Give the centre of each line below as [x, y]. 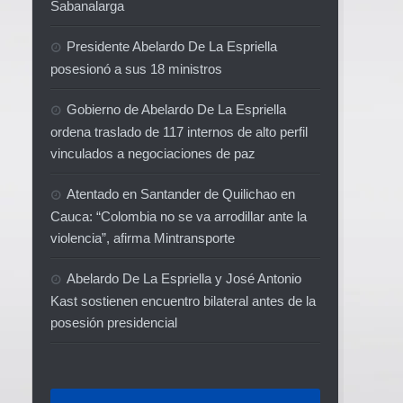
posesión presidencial [114, 322]
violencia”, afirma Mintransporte [143, 237]
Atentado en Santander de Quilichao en [181, 193]
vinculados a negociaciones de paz [153, 153]
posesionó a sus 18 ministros [136, 68]
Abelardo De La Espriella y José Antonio [184, 278]
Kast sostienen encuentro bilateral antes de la [183, 300]
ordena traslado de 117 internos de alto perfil [179, 131]
